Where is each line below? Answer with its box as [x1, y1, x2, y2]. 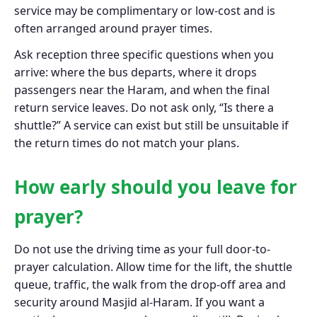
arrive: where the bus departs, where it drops [14, 64, 257, 81]
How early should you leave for [14, 174, 297, 200]
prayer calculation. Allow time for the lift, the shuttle [14, 259, 292, 275]
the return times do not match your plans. [14, 135, 239, 151]
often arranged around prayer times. [14, 20, 212, 36]
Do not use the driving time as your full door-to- [14, 241, 270, 258]
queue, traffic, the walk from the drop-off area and [14, 277, 286, 293]
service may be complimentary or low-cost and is [14, 2, 275, 18]
